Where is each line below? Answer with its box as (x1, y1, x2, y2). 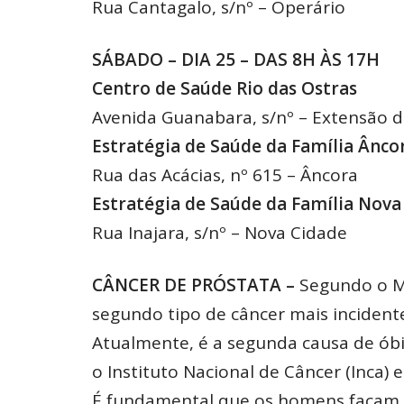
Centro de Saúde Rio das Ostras (92, 77, 357, 101)
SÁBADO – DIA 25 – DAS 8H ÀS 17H (92, 48, 380, 72)
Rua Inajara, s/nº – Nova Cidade (92, 221, 347, 245)
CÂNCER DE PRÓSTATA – (92, 273, 299, 298)
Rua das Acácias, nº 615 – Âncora (92, 163, 358, 188)
